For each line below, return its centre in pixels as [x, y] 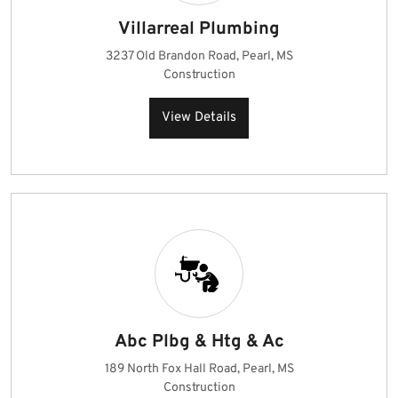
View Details [199, 118]
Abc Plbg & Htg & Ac [199, 342]
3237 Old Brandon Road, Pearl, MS [199, 56]
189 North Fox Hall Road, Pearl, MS [199, 369]
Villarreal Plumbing [199, 29]
